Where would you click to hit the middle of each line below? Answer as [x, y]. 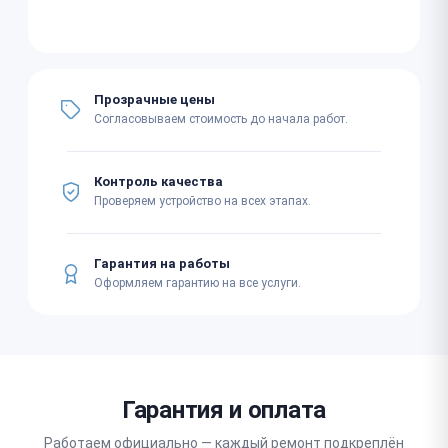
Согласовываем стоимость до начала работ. [221, 119]
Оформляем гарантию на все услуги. [197, 283]
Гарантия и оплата [224, 409]
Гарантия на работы [162, 263]
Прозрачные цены [154, 99]
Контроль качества [158, 181]
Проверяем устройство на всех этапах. [202, 201]
